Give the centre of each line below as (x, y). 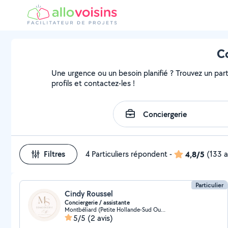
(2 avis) (100, 218)
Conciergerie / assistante (97, 203)
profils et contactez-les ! (93, 83)
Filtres (54, 154)
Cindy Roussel (89, 194)
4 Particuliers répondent (126, 154)
